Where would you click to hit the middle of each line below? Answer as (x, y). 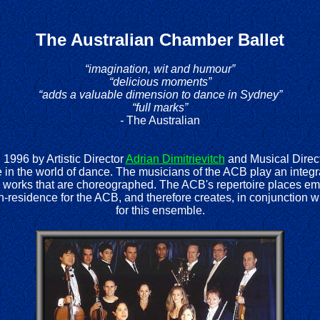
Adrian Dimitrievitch (175, 159)
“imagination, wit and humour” (160, 69)
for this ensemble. (160, 210)
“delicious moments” (160, 82)
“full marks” (160, 107)
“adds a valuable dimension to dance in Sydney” (160, 95)
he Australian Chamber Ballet (165, 40)
